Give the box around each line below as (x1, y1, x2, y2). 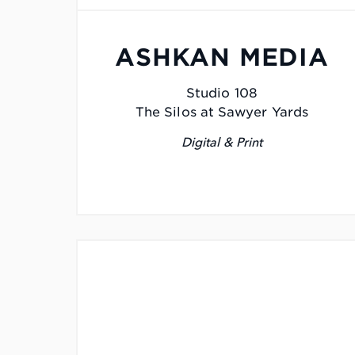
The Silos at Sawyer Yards (135, 105, 308, 120)
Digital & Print (181, 135, 263, 151)
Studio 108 (186, 86, 258, 101)
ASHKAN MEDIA (115, 43, 329, 72)
